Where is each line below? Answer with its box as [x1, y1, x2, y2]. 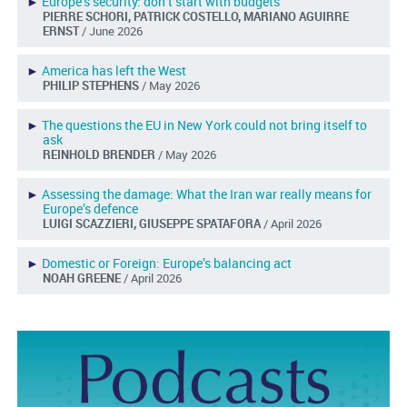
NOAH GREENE [42, 269, 124, 286]
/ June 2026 [81, 22, 143, 39]
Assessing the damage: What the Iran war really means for [41, 184, 372, 203]
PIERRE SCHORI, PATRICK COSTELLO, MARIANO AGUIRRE [42, 7, 349, 25]
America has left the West [41, 61, 186, 79]
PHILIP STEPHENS [42, 76, 142, 94]
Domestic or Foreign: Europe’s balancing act [41, 253, 292, 272]
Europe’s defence [42, 199, 138, 217]
